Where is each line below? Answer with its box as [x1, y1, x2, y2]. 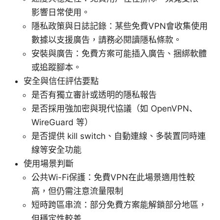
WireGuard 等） [31, 117, 93, 127]
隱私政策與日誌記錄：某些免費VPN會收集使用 [31, 21, 208, 31]
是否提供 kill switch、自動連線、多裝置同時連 [31, 131, 206, 141]
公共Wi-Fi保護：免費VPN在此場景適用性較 [31, 172, 195, 182]
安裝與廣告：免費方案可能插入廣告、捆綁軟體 [31, 48, 207, 58]
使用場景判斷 [24, 158, 74, 168]
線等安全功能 [31, 144, 82, 155]
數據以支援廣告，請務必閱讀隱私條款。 [31, 34, 182, 45]
